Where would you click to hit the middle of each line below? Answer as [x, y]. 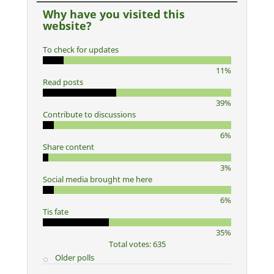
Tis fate [56, 212]
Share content [68, 147]
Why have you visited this [114, 14]
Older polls [74, 258]
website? [67, 26]
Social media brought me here [98, 180]
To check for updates [81, 50]
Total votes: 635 [137, 244]
